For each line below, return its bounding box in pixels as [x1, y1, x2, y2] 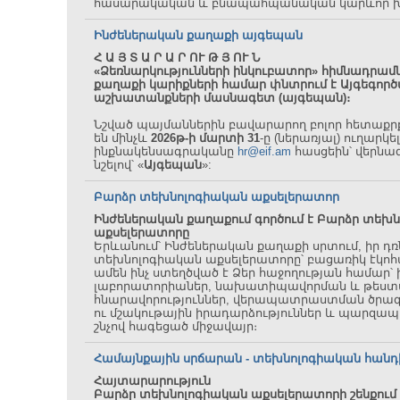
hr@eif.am [237, 145, 291, 158]
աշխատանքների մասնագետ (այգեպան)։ [94, 91, 350, 104]
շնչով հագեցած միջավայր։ [94, 320, 257, 333]
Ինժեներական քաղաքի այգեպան [94, 29, 303, 42]
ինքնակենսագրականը [94, 145, 237, 158]
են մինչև [94, 131, 151, 145]
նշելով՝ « [94, 158, 144, 171]
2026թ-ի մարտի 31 [151, 131, 260, 145]
